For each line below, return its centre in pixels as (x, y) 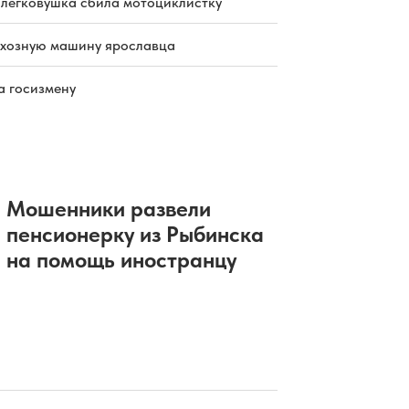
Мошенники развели (108, 208)
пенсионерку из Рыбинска (135, 234)
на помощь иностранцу (121, 259)
